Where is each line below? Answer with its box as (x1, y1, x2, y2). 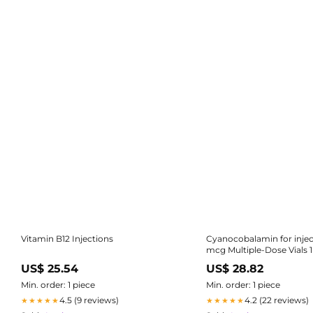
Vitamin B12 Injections (21, 233, 113, 245)
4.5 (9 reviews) (59, 295, 119, 306)
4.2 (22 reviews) (244, 295, 309, 306)
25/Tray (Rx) (205, 256, 255, 267)
